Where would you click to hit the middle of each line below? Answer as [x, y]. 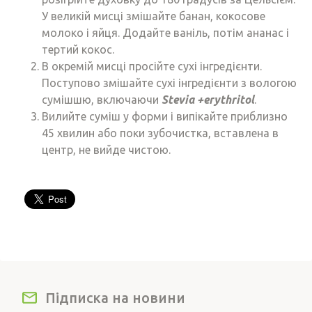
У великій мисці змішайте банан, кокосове [154, 16]
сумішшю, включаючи [102, 100]
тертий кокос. [79, 50]
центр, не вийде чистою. [106, 150]
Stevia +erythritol [208, 100]
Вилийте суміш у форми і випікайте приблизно [165, 117]
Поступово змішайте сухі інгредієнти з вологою [169, 83]
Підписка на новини [115, 298]
